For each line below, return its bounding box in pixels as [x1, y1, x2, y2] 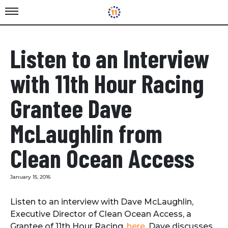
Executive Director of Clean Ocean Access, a [10, 209, 191, 219]
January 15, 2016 [10, 174, 50, 180]
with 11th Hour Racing [10, 68, 204, 98]
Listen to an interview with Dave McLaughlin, [10, 197, 193, 207]
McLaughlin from [10, 118, 162, 148]
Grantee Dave [10, 93, 132, 123]
